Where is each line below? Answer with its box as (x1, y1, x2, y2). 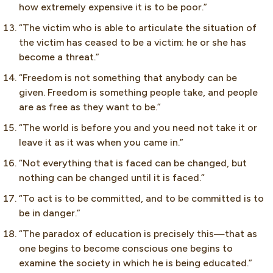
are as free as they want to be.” (19, 101, 161, 113)
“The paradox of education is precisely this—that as (19, 228, 257, 240)
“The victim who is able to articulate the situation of (19, 22, 257, 34)
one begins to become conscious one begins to (19, 243, 233, 255)
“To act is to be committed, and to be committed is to (19, 193, 264, 205)
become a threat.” (19, 51, 99, 63)
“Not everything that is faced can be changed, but (19, 157, 247, 169)
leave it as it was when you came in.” (19, 136, 183, 149)
